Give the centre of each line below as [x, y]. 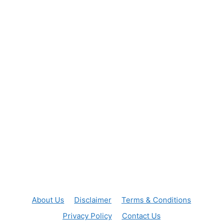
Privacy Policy [87, 216]
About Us [48, 200]
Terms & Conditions [156, 200]
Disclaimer [93, 200]
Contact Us [141, 216]
